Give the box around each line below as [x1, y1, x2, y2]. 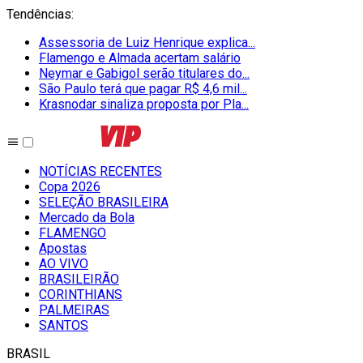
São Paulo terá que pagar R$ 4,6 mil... [39, 81, 247, 96]
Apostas [39, 241, 87, 256]
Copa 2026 [39, 179, 100, 194]
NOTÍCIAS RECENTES [39, 164, 162, 179]
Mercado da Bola [39, 210, 135, 225]
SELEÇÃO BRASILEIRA [39, 194, 169, 210]
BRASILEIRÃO [39, 271, 119, 287]
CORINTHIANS [39, 287, 122, 302]
